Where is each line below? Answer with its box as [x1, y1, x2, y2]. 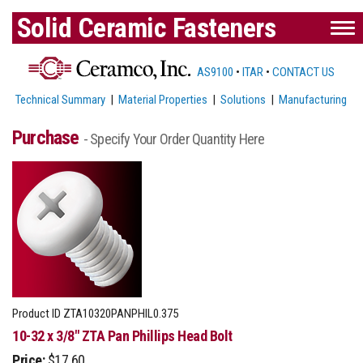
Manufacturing [279, 92, 348, 107]
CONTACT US [271, 64, 335, 79]
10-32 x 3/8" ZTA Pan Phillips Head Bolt [12, 327, 233, 344]
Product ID [12, 305, 61, 321]
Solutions [220, 92, 267, 107]
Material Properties [118, 92, 208, 107]
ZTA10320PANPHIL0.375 [61, 305, 178, 321]
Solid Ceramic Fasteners [16, 11, 275, 44]
